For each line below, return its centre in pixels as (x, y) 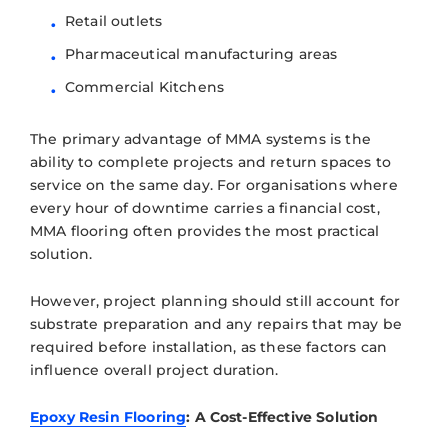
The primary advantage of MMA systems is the (200, 138)
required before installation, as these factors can (209, 346)
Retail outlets (114, 20)
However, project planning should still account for (215, 300)
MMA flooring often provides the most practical (205, 230)
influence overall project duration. (154, 369)
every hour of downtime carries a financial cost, (205, 207)
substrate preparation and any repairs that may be (216, 323)
